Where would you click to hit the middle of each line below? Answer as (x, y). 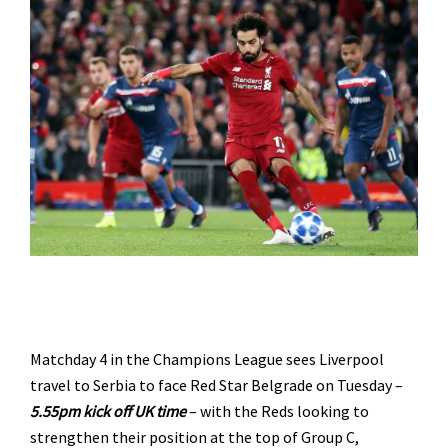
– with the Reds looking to (277, 410)
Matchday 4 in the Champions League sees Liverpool (207, 358)
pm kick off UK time (122, 410)
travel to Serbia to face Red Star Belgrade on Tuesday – (216, 384)
